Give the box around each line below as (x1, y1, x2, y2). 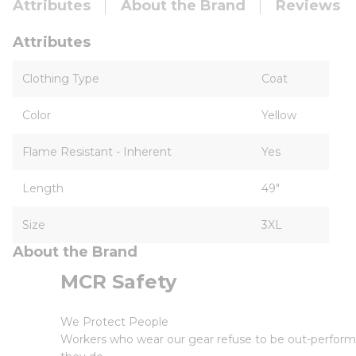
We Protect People (60, 315, 168, 329)
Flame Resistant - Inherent (22, 145, 172, 159)
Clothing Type (22, 72, 99, 86)
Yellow (261, 108, 296, 122)
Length (22, 181, 64, 195)
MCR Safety (60, 270, 176, 293)
